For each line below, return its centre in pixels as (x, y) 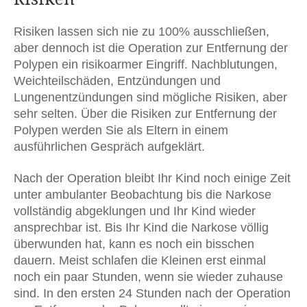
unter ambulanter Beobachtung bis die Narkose (143, 194)
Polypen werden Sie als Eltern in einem (121, 130)
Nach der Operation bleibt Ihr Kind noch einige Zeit (152, 178)
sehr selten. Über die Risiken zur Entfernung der (145, 113)
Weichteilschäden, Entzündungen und (117, 81)
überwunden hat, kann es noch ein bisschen (134, 244)
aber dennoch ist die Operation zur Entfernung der (151, 48)
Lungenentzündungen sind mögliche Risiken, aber (150, 97)
